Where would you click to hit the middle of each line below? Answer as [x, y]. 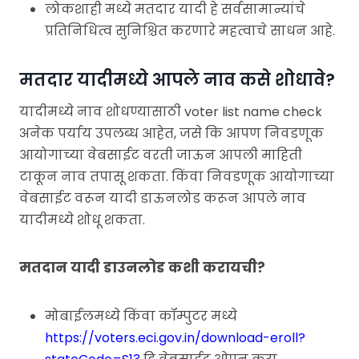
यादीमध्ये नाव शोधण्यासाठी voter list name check [171, 111]
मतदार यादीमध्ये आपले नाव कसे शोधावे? [177, 80]
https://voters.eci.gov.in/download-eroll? [175, 337]
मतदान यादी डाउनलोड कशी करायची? [142, 267]
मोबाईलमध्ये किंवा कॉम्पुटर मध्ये [141, 316]
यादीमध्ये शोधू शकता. [82, 220]
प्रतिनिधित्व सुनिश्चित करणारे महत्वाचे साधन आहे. [190, 31]
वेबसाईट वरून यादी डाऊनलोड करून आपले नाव [163, 198]
